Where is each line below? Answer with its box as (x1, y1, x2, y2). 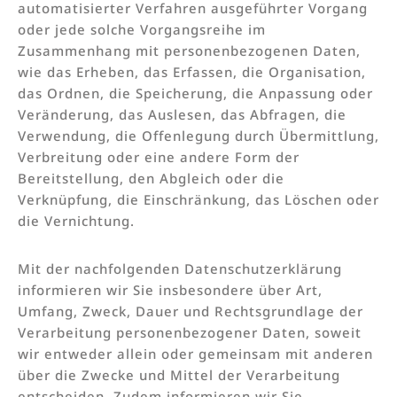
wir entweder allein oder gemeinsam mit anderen (18, 344, 373, 362)
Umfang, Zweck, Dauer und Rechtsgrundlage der (18, 301, 363, 320)
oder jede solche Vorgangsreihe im (18, 19, 266, 38)
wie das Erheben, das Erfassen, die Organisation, (18, 62, 366, 81)
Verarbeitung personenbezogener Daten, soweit (18, 323, 362, 341)
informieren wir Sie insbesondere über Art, (18, 280, 323, 299)
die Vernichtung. (18, 211, 135, 230)
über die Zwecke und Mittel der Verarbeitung (18, 365, 340, 384)
